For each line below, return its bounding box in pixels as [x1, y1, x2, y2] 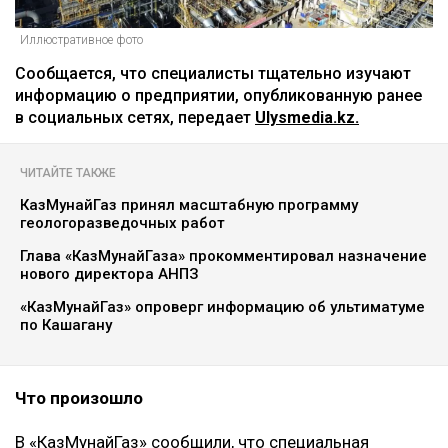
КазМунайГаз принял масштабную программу [20, 196, 358, 215]
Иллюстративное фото [20, 33, 143, 48]
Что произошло [15, 388, 143, 409]
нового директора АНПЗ [20, 265, 199, 284]
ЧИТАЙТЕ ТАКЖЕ [20, 166, 116, 181]
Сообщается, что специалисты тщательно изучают [15, 64, 411, 84]
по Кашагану [20, 316, 112, 335]
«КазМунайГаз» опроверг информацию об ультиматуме [20, 298, 425, 317]
